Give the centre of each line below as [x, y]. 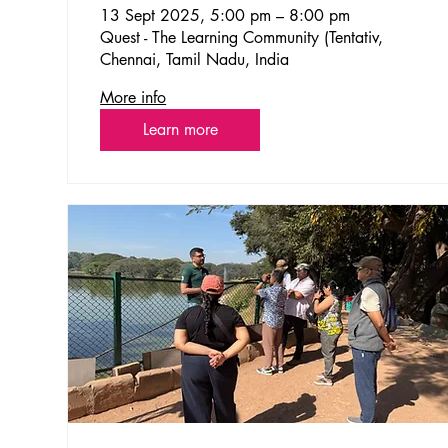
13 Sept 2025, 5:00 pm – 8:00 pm [225, 16]
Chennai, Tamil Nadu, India [195, 60]
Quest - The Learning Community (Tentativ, [242, 38]
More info [133, 98]
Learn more [180, 130]
